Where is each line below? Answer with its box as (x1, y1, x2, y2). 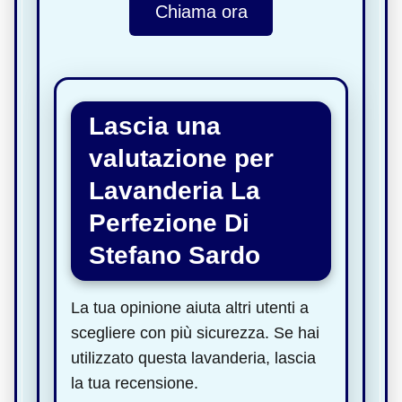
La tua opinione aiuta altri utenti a (71, 298, 309, 317)
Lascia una (89, 111, 221, 140)
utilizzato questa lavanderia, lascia (71, 348, 316, 367)
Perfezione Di (89, 208, 249, 237)
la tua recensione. (71, 373, 198, 392)
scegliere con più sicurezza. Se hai (71, 323, 319, 342)
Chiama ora (154, 2, 248, 22)
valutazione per (89, 144, 274, 172)
